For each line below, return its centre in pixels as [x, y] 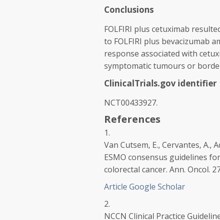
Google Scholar [157, 187]
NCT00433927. [131, 103]
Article [116, 187]
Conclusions [129, 10]
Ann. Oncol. [190, 169]
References [132, 119]
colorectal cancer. [137, 169]
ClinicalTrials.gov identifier [160, 83]
